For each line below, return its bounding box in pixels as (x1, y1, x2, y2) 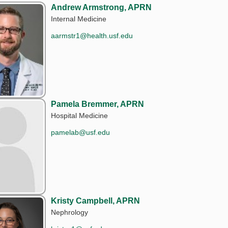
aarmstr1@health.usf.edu (51, 31, 133, 40)
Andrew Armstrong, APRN (51, 3, 152, 12)
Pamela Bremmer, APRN (51, 99, 145, 108)
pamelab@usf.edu (51, 128, 110, 136)
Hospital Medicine (51, 111, 108, 120)
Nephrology (51, 208, 89, 216)
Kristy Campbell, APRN (51, 196, 140, 205)
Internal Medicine (51, 14, 107, 23)
